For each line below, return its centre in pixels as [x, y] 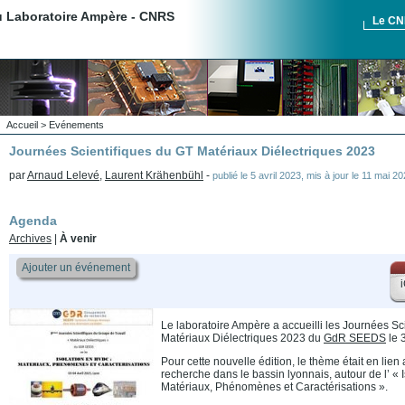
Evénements [76, 125]
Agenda [33, 221]
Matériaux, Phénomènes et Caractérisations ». [274, 386]
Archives [30, 239]
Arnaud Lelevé [63, 175]
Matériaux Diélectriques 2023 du [242, 338]
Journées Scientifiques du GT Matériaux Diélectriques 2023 [192, 151]
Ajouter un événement [76, 268]
